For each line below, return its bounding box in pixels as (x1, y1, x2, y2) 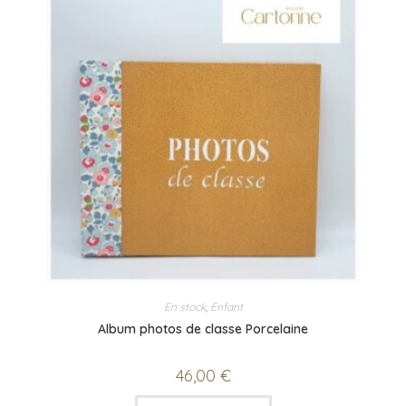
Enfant (209, 300, 243, 314)
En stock (163, 300, 206, 314)
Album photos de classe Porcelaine (98, 321, 308, 338)
